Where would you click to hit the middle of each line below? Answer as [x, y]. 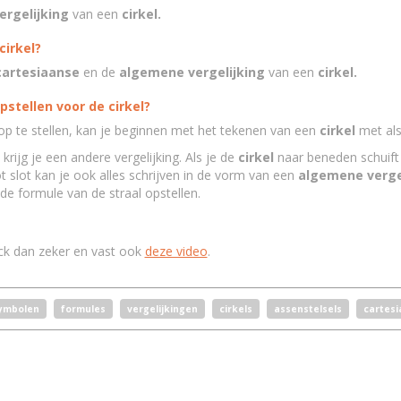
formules [83, 309]
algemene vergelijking [190, 72]
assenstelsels [307, 309]
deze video [176, 251]
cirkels [235, 309]
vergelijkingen [162, 309]
